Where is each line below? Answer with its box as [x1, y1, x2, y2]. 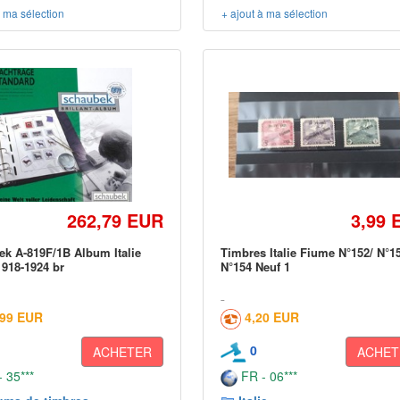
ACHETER [93, 343, 153, 361]
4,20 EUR [245, 308, 300, 326]
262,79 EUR [67, 207, 164, 233]
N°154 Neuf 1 [221, 258, 291, 275]
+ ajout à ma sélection [221, 5, 329, 21]
